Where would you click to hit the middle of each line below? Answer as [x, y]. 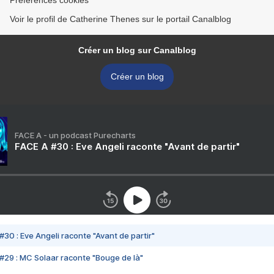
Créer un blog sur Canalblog [137, 50]
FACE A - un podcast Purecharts [75, 135]
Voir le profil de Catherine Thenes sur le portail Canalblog [120, 19]
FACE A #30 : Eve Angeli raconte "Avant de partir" [127, 147]
